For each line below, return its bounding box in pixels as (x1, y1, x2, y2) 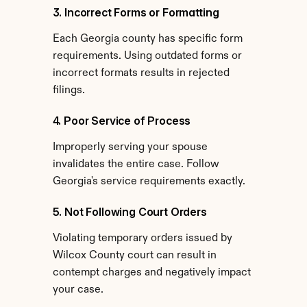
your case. (52, 284, 103, 295)
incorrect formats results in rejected (52, 68, 230, 79)
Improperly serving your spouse (52, 142, 208, 153)
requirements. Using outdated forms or (52, 51, 242, 62)
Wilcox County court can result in (52, 250, 217, 261)
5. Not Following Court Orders (52, 205, 207, 219)
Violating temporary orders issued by (52, 233, 232, 244)
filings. (52, 85, 85, 96)
